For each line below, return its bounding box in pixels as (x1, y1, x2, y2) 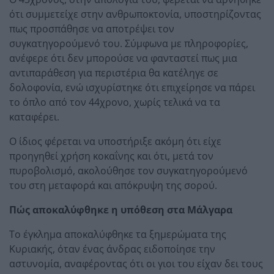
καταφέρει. (9, 110, 59, 124)
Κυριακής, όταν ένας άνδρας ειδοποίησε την (9, 242, 215, 256)
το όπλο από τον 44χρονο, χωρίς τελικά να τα (9, 95, 220, 109)
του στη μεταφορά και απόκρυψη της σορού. (9, 179, 217, 193)
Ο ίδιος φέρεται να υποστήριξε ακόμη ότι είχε (9, 135, 221, 149)
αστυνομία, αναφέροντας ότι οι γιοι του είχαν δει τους (9, 257, 263, 271)
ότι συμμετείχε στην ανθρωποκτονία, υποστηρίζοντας (9, 7, 261, 21)
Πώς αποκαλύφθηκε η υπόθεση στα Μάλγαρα (9, 203, 232, 217)
